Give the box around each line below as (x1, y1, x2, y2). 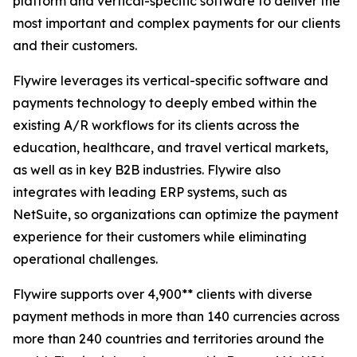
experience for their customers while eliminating (13, 229, 307, 245)
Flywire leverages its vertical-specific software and (13, 73, 328, 88)
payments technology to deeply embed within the (13, 95, 317, 111)
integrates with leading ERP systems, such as (13, 184, 287, 200)
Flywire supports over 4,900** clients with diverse (13, 286, 312, 302)
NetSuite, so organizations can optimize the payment (13, 206, 339, 222)
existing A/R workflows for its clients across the (13, 117, 300, 133)
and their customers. (13, 37, 137, 53)
